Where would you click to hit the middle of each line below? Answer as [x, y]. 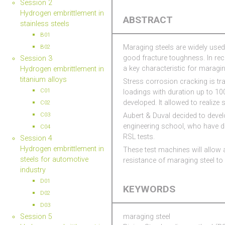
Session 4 [36, 138]
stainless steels [45, 24]
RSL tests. [139, 137]
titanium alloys [43, 79]
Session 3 [36, 58]
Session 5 [36, 216]
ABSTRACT [148, 20]
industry [33, 170]
